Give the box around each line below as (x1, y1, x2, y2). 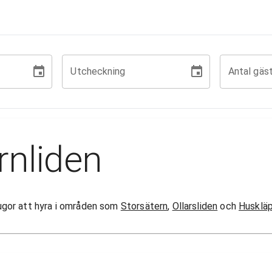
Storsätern (120, 200, 168, 212)
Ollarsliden (172, 200, 218, 212)
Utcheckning (70, 65, 126, 77)
